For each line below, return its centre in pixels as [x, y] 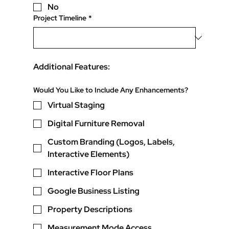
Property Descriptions [90, 210]
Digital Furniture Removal [96, 124]
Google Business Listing [94, 191]
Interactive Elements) [89, 154]
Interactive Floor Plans [91, 173]
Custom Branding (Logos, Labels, [111, 142]
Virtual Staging [76, 105]
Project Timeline [60, 18]
